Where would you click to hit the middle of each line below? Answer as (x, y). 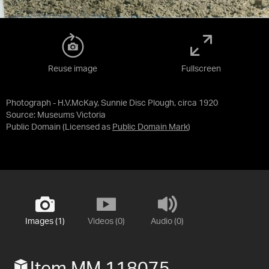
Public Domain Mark (150, 128)
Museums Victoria (71, 116)
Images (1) (45, 222)
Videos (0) (106, 222)
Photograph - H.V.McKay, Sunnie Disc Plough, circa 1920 (112, 104)
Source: (22, 116)
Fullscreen (201, 69)
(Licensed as (87, 128)
